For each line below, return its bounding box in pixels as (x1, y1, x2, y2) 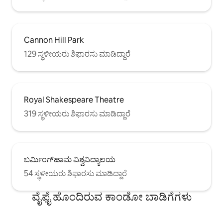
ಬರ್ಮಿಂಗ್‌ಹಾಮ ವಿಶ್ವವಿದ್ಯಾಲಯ (24, 154, 115, 165)
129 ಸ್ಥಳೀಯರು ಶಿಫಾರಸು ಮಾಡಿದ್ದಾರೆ (24, 48, 130, 59)
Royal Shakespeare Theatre (24, 94, 124, 105)
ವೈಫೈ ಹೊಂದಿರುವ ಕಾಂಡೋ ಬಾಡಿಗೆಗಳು (31, 189, 192, 204)
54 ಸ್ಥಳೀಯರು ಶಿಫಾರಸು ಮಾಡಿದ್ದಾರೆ (24, 168, 127, 179)
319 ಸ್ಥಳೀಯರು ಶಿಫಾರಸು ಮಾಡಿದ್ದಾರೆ (24, 108, 130, 119)
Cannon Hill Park (24, 34, 84, 45)
